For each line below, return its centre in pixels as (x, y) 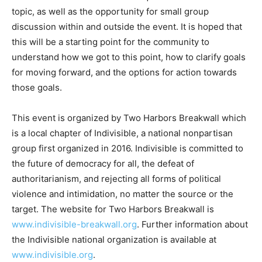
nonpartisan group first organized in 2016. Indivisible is (125, 175)
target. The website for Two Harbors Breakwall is (113, 236)
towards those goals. (56, 115)
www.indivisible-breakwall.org (74, 251)
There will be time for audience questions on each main (127, 23)
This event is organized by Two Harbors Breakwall (116, 145)
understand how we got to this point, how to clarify (116, 84)
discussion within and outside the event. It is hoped (118, 54)
